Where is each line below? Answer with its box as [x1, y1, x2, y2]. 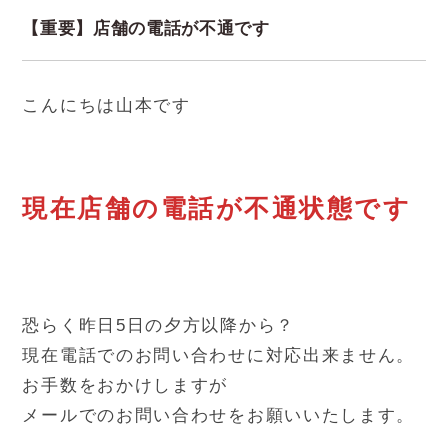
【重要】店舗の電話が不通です [22, 19, 270, 39]
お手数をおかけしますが [22, 376, 229, 396]
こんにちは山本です [22, 96, 191, 116]
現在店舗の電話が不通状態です [22, 194, 412, 223]
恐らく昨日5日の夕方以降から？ [22, 316, 295, 336]
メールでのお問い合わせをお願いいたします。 [22, 406, 416, 426]
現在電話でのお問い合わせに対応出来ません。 [22, 346, 416, 366]
